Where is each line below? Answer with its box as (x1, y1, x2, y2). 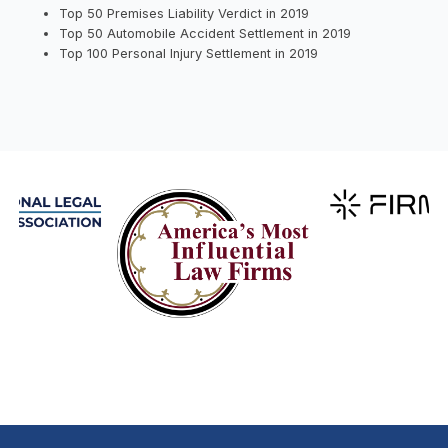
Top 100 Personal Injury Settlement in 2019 (59, 46, 319, 62)
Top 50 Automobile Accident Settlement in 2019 (59, 26, 352, 42)
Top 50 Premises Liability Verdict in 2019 (59, 6, 310, 22)
